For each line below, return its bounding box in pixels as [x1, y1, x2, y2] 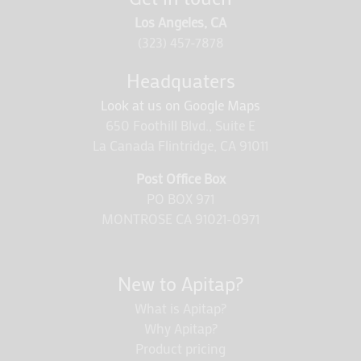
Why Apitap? [143, 319, 218, 338]
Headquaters [126, 68, 235, 93]
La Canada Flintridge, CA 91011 [93, 136, 268, 155]
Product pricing [135, 339, 226, 358]
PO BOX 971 [147, 189, 214, 208]
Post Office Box [135, 169, 226, 188]
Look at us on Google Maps [101, 96, 260, 114]
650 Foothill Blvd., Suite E [106, 116, 255, 135]
